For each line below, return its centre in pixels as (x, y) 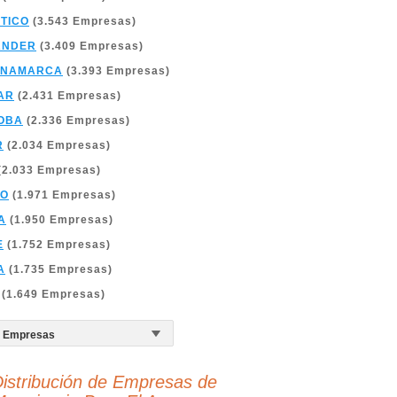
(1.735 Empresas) (59, 269)
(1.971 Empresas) (62, 195)
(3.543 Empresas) (83, 21)
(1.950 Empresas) (60, 220)
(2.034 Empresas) (57, 145)
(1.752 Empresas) (57, 245)
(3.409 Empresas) (90, 46)
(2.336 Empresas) (77, 121)
